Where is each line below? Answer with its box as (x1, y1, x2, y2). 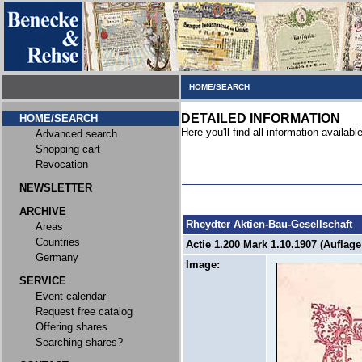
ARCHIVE (19, 205, 66, 217)
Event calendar (36, 290, 106, 302)
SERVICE (19, 275, 66, 287)
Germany (36, 251, 78, 263)
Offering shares (36, 321, 107, 333)
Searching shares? (36, 336, 123, 348)
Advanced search (36, 128, 117, 140)
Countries (36, 236, 80, 248)
